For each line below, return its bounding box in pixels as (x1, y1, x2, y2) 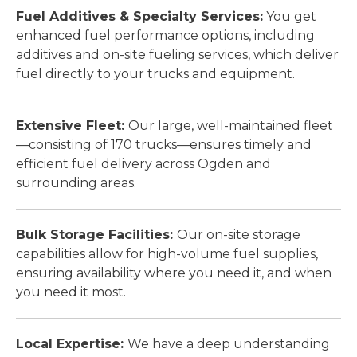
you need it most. (16, 284, 126, 300)
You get (263, 9, 316, 25)
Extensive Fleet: (16, 118, 128, 134)
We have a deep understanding (127, 336, 330, 352)
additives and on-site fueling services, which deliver (16, 47, 339, 63)
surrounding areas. (16, 175, 136, 191)
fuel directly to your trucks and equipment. (16, 66, 295, 82)
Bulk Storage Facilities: (16, 227, 177, 243)
